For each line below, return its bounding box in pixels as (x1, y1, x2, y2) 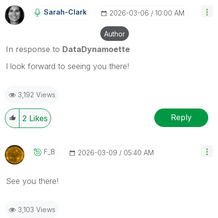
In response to (6, 44, 62, 54)
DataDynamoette (62, 44, 130, 54)
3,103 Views (18, 205, 55, 214)
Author (104, 29, 125, 38)
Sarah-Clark (44, 7, 87, 16)
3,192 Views (18, 90, 55, 99)
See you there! (6, 176, 58, 186)
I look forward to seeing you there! (6, 61, 129, 71)
